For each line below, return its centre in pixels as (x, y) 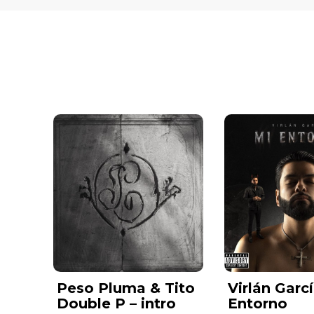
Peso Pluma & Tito (126, 288)
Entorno (258, 304)
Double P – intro (116, 304)
